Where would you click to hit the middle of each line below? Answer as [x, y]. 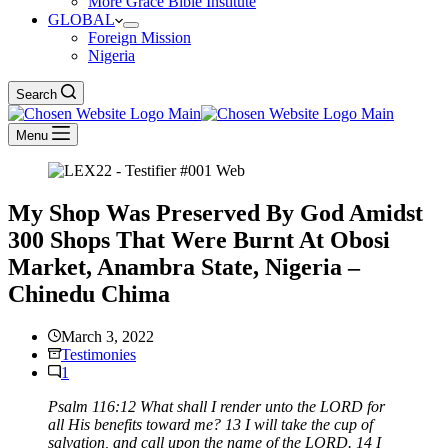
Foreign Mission [139, 37]
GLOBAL [81, 19]
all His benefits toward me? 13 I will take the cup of [210, 424]
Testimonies [98, 354]
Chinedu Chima [89, 293]
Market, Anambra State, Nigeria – [184, 266]
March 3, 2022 [107, 336]
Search [36, 94]
